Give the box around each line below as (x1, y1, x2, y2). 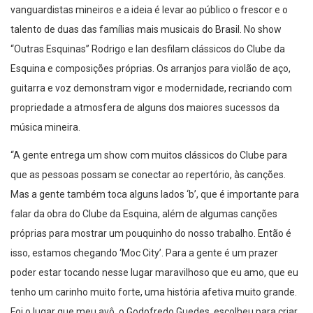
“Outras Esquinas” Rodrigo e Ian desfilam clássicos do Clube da (10, 43, 285, 54)
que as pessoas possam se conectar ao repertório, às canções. (10, 168, 286, 180)
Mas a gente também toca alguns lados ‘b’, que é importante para (10, 188, 299, 200)
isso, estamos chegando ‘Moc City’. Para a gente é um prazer (10, 247, 278, 259)
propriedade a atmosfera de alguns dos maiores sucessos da (10, 101, 279, 113)
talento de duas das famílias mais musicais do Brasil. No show (10, 23, 282, 35)
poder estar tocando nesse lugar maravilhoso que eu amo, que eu (10, 266, 298, 278)
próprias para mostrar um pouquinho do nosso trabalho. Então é (10, 227, 291, 239)
